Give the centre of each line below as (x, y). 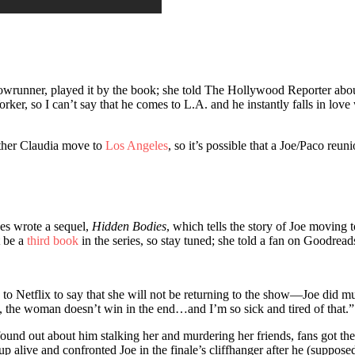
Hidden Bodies (129, 226)
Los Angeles (137, 145)
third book (53, 240)
